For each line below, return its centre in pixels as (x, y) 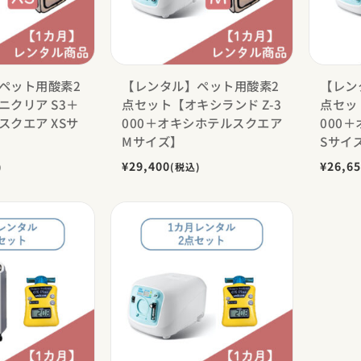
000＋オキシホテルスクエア (202, 122)
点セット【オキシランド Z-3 (202, 104)
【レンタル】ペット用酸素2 (201, 85)
